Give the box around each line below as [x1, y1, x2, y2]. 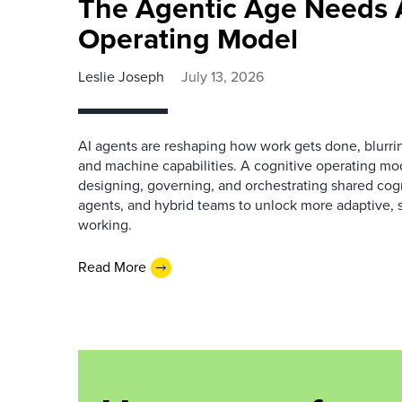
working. [78, 214, 132, 235]
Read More [78, 257, 146, 277]
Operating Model [78, 16, 298, 60]
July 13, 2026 [181, 66, 264, 87]
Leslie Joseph [78, 66, 164, 87]
